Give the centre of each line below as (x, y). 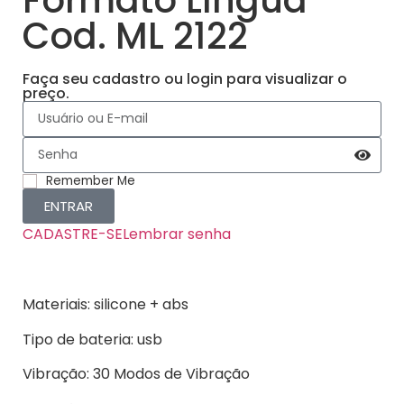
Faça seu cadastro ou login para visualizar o (185, 78)
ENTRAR (69, 206)
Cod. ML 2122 (135, 36)
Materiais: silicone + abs (106, 305)
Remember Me (91, 180)
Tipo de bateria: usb (92, 339)
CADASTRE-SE (73, 234)
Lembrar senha (177, 234)
